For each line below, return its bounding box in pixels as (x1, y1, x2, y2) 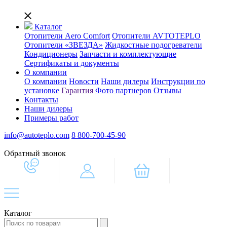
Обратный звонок (4, 149, 66, 158)
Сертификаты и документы (24, 59, 119, 67)
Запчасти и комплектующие (80, 50, 176, 58)
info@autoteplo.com (4, 131, 69, 139)
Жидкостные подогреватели (105, 41, 202, 49)
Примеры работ (24, 113, 79, 122)
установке (24, 86, 59, 95)
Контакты (24, 95, 58, 104)
